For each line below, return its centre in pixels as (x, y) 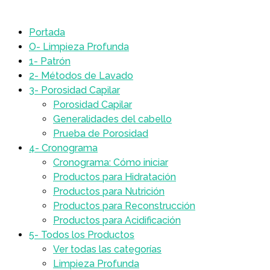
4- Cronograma (63, 148)
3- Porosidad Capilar (74, 90)
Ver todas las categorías (107, 249)
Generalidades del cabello (112, 119)
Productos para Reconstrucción (124, 206)
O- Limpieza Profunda (79, 47)
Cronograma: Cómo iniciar (111, 162)
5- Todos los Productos (82, 235)
